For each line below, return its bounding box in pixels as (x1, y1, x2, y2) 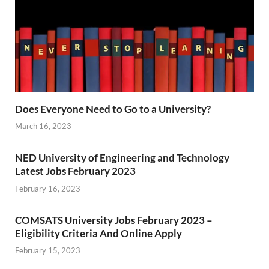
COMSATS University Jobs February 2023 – (15, 213, 213, 226)
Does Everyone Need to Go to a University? (15, 102, 211, 115)
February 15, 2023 (15, 246, 80, 256)
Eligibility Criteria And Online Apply (15, 226, 182, 240)
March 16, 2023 (15, 121, 71, 131)
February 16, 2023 (15, 183, 80, 193)
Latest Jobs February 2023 (15, 165, 136, 178)
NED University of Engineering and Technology (15, 151, 229, 165)
